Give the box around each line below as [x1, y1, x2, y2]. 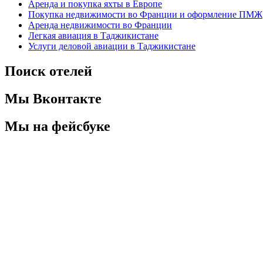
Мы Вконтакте [5, 91, 102, 107]
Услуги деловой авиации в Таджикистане [28, 41, 195, 52]
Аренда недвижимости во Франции [28, 20, 172, 31]
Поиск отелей [5, 63, 92, 79]
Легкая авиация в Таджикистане [28, 31, 159, 41]
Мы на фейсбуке [5, 118, 110, 134]
